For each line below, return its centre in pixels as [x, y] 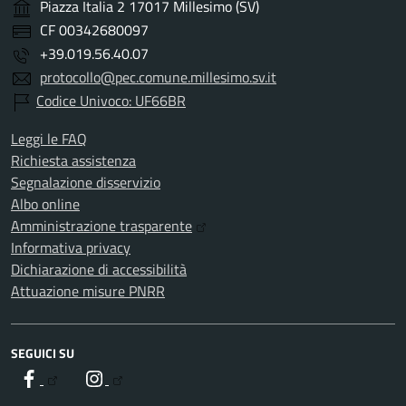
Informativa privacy [71, 247]
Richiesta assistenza [73, 160]
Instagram [139, 378]
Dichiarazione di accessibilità [99, 269]
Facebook [71, 378]
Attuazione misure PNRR [88, 291]
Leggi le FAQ [49, 139]
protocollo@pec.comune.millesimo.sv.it [158, 77]
